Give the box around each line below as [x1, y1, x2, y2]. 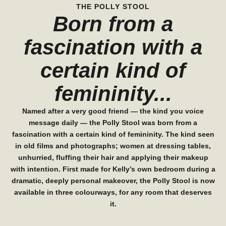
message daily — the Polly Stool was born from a [29, 119, 197, 127]
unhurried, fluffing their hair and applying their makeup [18, 153, 208, 162]
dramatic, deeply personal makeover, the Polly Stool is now [11, 177, 215, 185]
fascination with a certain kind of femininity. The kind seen [12, 130, 214, 139]
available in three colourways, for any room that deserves [14, 188, 212, 197]
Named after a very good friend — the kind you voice [22, 107, 204, 116]
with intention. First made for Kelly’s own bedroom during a [11, 165, 215, 174]
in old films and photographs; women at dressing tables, [15, 142, 211, 150]
